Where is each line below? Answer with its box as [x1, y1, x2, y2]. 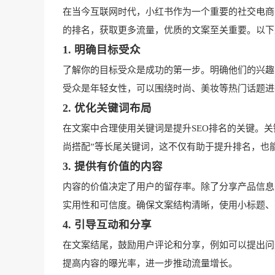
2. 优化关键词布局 [63, 102, 152, 115]
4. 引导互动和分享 [63, 219, 152, 231]
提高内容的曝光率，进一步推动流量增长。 [63, 258, 238, 269]
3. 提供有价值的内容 [63, 160, 163, 173]
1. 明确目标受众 [63, 44, 141, 56]
